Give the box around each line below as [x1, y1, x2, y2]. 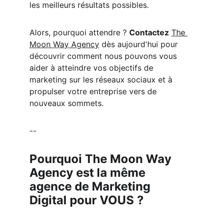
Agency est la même [29, 165, 148, 180]
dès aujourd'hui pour [99, 39, 180, 49]
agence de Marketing [29, 179, 153, 193]
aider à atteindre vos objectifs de [29, 63, 156, 73]
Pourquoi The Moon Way [29, 152, 174, 166]
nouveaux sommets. [29, 98, 104, 108]
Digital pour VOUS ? [29, 193, 144, 207]
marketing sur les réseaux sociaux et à [29, 75, 175, 84]
